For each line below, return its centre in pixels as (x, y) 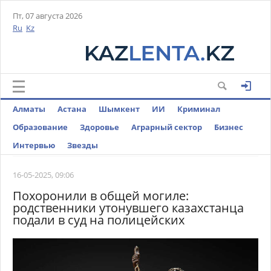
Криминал (199, 109)
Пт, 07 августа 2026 (47, 16)
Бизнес (229, 127)
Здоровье (100, 127)
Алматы (29, 109)
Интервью (34, 145)
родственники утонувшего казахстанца (128, 208)
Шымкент (119, 109)
